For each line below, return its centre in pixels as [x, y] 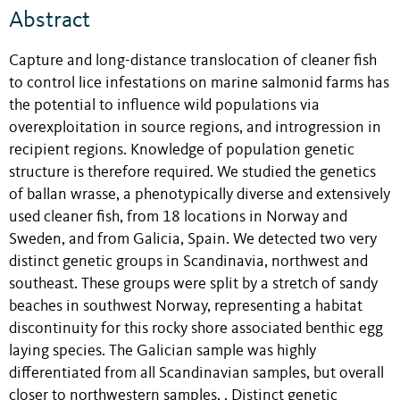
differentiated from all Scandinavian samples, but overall [196, 374]
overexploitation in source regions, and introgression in [195, 129]
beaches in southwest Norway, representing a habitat [186, 307]
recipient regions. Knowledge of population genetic [182, 151]
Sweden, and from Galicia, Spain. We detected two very [193, 240]
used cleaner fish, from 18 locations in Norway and [178, 218]
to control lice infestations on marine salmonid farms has [199, 84]
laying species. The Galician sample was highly [162, 352]
